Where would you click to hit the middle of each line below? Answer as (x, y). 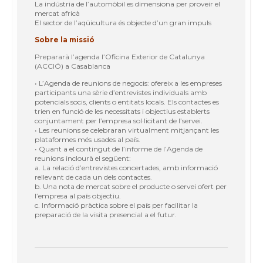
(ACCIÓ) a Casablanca (73, 66)
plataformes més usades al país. (87, 139)
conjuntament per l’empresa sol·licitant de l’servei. (119, 120)
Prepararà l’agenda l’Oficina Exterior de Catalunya (120, 56)
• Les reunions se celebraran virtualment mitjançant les (127, 130)
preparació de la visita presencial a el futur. (106, 214)
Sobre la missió (65, 39)
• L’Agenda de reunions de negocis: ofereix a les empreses (128, 83)
